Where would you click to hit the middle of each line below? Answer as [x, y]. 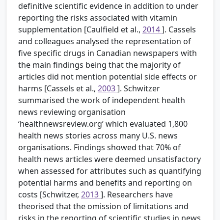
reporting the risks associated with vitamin [98, 18]
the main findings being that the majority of [99, 65]
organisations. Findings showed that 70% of [99, 148]
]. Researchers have [137, 195]
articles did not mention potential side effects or [108, 77]
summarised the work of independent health [102, 100]
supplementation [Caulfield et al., [80, 30]
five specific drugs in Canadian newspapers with [108, 53]
